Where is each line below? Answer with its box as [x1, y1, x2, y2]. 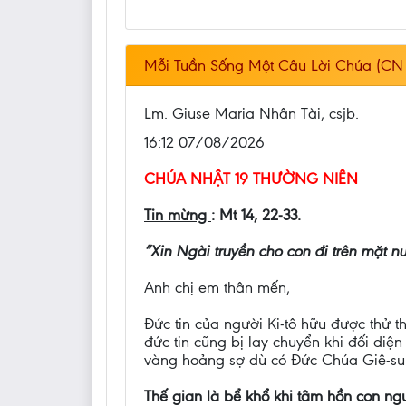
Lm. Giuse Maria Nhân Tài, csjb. [144, 104, 359, 123]
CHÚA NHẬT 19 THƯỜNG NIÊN [144, 169, 358, 188]
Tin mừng [144, 206, 211, 225]
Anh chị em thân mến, [144, 278, 290, 297]
